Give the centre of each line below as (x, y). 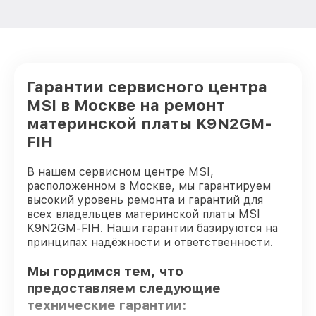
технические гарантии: (107, 305)
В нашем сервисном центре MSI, (120, 172)
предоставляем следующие (124, 288)
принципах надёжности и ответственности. (150, 242)
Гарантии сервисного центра (147, 87)
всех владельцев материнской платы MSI (144, 214)
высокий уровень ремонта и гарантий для (145, 200)
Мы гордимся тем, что (105, 271)
